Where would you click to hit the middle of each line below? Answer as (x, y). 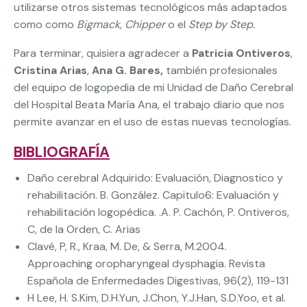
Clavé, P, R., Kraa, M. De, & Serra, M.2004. (127, 247)
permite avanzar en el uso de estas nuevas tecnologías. (152, 122)
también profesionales (222, 71)
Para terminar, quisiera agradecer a (103, 53)
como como (45, 25)
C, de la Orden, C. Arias (84, 230)
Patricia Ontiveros (241, 53)
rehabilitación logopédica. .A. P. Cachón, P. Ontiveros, (158, 212)
